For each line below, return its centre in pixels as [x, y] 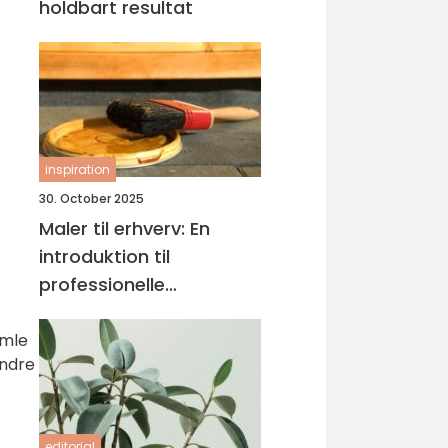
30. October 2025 [91, 198]
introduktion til [104, 256]
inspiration [77, 169]
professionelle [102, 284]
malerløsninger [106, 312]
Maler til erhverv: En [124, 228]
